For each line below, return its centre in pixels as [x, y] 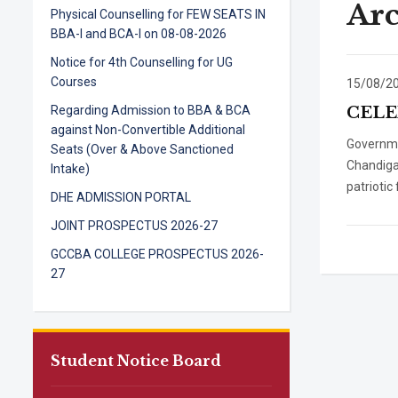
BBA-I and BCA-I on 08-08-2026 [139, 34]
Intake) [70, 169]
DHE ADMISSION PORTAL [121, 197]
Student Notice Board [136, 361]
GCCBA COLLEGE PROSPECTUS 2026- [157, 254]
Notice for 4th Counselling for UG [142, 62]
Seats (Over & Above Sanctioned [142, 149]
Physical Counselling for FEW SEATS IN [158, 14]
